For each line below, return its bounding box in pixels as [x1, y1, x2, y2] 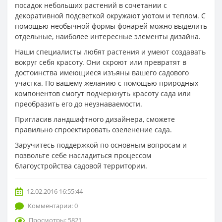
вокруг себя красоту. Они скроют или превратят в [15, 57, 186, 67]
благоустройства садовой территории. [15, 161, 147, 171]
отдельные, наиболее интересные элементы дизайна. [15, 32, 201, 42]
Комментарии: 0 [28, 201, 78, 211]
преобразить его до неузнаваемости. [15, 99, 142, 109]
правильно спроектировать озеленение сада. [15, 125, 172, 135]
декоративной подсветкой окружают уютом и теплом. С [15, 11, 206, 21]
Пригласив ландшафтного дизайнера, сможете [15, 114, 175, 124]
